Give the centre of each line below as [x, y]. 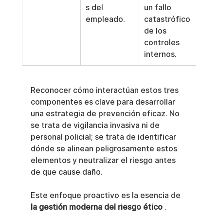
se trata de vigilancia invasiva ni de [96, 125]
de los [156, 31]
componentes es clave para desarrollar [104, 102]
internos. [160, 54]
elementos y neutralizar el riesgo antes [104, 160]
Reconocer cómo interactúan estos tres [105, 90]
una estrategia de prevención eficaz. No [106, 114]
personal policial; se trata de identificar [104, 137]
